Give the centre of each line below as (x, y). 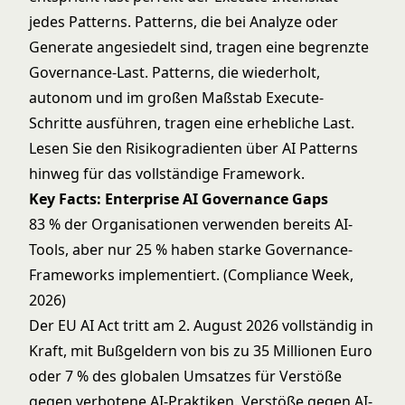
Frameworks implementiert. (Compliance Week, (191, 275)
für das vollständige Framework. (192, 174)
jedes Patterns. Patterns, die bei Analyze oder (184, 22)
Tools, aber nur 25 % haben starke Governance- (191, 250)
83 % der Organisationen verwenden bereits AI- (191, 224)
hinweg (54, 174)
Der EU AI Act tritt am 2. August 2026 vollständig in (201, 325)
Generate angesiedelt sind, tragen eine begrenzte (199, 47)
